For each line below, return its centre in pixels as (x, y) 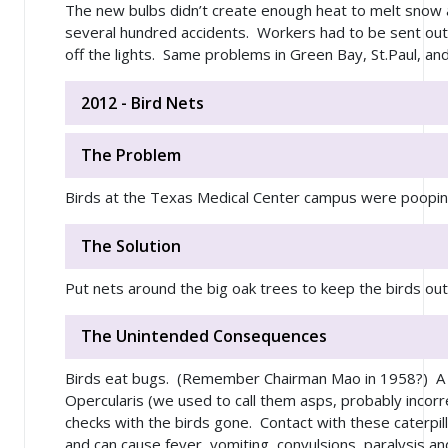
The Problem (131, 155)
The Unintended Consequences (204, 336)
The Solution (131, 245)
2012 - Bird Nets (142, 102)
